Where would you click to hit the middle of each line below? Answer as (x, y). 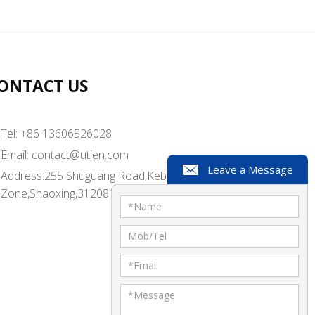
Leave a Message (250, 169)
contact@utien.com (80, 154)
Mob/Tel (147, 236)
